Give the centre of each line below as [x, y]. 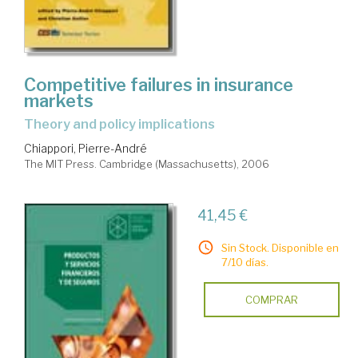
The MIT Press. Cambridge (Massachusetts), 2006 [147, 163]
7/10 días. [245, 262]
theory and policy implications [124, 124]
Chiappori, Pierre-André [86, 148]
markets [59, 100]
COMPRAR [271, 299]
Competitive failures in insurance [159, 84]
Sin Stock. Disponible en [280, 247]
